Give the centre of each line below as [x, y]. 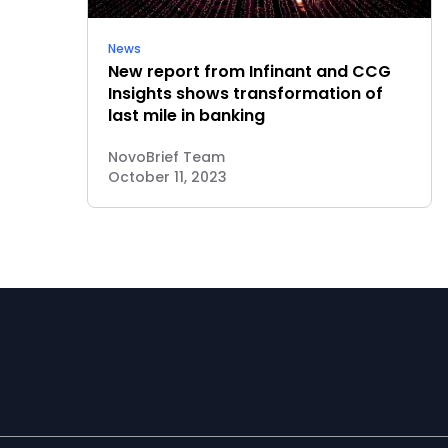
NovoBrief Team [166, 157]
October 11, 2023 [167, 177]
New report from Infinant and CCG [249, 71]
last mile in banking [186, 115]
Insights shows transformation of [245, 93]
